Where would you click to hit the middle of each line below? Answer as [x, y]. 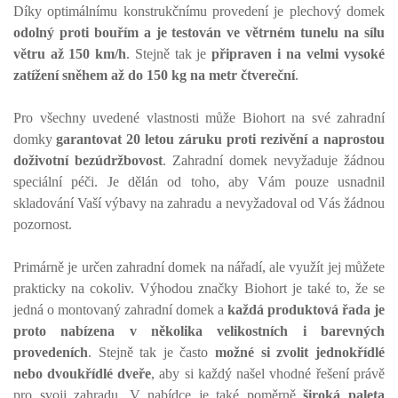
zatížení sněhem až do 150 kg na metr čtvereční [154, 75]
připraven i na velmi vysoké [298, 54]
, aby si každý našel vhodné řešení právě [268, 374]
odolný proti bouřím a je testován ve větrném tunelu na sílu [199, 32]
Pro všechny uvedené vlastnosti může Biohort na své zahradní [199, 118]
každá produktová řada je [306, 310]
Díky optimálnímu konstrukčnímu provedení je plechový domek [199, 11]
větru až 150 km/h [70, 54]
